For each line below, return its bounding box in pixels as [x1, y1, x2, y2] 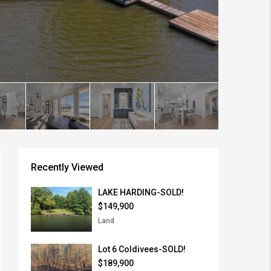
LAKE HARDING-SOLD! [98, 188, 184, 198]
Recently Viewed [31, 162, 103, 174]
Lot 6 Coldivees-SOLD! [98, 244, 186, 255]
